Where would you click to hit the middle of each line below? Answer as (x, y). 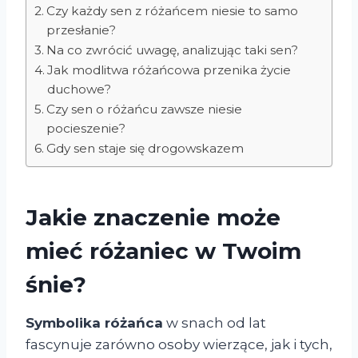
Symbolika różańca (94, 323)
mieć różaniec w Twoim (163, 251)
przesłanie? (82, 30)
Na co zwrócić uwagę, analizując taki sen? (173, 50)
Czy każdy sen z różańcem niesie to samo (173, 11)
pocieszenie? (86, 129)
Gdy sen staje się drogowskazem (145, 149)
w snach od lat (215, 323)
